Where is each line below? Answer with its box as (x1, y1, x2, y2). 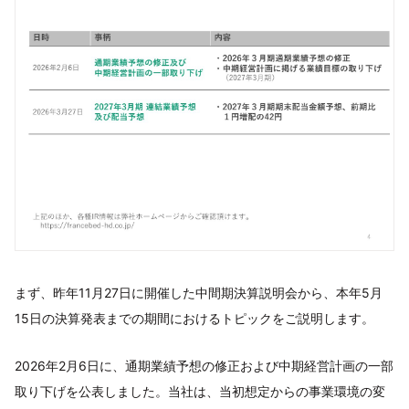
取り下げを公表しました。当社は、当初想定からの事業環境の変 (15, 383, 385, 399)
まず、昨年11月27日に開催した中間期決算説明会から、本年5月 (15, 285, 383, 300)
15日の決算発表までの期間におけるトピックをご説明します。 (15, 310, 374, 326)
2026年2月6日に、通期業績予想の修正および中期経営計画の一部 (15, 358, 393, 373)
